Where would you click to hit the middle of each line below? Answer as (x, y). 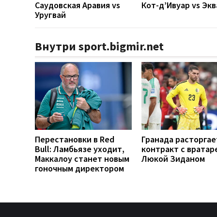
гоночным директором (79, 169)
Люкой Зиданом (173, 159)
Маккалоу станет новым (82, 159)
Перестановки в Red (75, 139)
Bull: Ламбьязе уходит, (80, 149)
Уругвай (50, 15)
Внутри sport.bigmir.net (99, 46)
